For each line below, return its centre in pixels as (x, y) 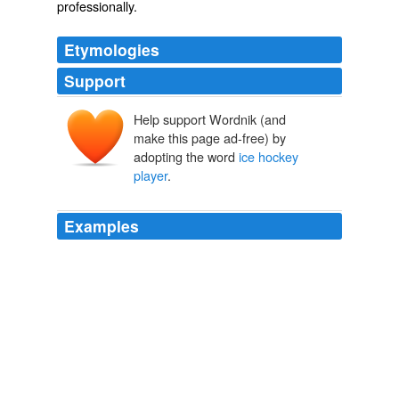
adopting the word (186, 157)
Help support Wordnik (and (210, 119)
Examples (102, 226)
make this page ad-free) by (210, 138)
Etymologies (112, 49)
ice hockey (269, 157)
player (151, 175)
